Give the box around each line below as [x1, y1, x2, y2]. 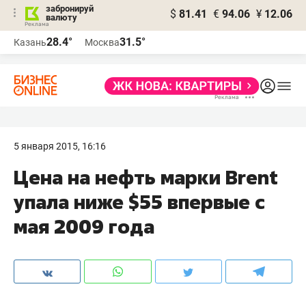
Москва [85, 37, 120, 48]
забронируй [46, 3, 94, 14]
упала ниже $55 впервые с [14, 189, 265, 214]
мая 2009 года [14, 214, 154, 239]
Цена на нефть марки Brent [14, 165, 278, 190]
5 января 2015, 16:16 [14, 141, 106, 152]
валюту [46, 12, 77, 23]
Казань [14, 37, 46, 48]
